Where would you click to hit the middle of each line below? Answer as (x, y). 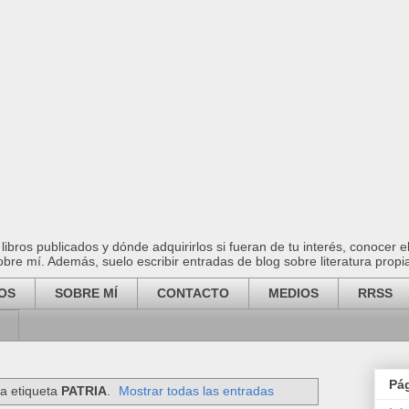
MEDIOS (294, 294)
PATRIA (84, 390)
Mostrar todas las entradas (197, 390)
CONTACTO (193, 294)
